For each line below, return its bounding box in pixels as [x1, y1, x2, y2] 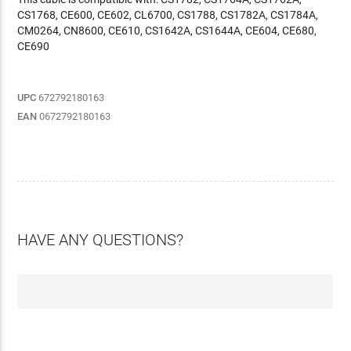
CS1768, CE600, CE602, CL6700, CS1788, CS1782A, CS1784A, [17, 9, 319, 21]
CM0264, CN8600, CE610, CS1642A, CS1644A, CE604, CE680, [17, 24, 317, 37]
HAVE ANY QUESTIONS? [17, 230, 184, 249]
